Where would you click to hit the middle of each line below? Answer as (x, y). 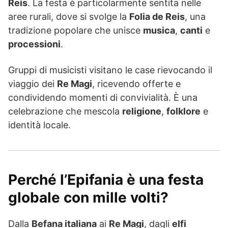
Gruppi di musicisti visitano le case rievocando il (110, 70)
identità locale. (39, 125)
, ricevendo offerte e (136, 84)
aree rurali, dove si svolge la (69, 17)
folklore (183, 111)
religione (142, 111)
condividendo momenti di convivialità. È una (103, 98)
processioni (34, 44)
